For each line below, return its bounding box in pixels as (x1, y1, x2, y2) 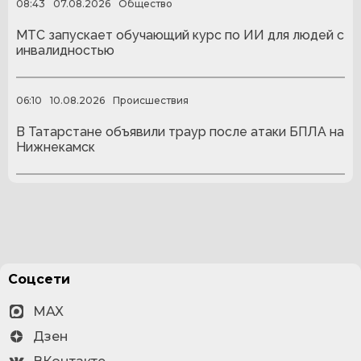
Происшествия (113, 93, 189, 106)
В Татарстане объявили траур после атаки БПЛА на (16, 124, 344, 140)
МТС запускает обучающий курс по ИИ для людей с (16, 27, 344, 44)
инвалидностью (16, 43, 114, 59)
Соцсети (8, 272, 70, 287)
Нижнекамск (16, 139, 95, 156)
